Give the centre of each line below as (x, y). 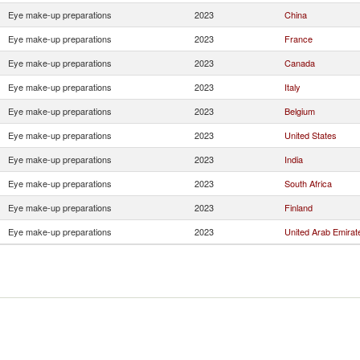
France (299, 39)
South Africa (308, 183)
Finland (299, 207)
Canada (300, 63)
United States (311, 135)
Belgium (300, 111)
